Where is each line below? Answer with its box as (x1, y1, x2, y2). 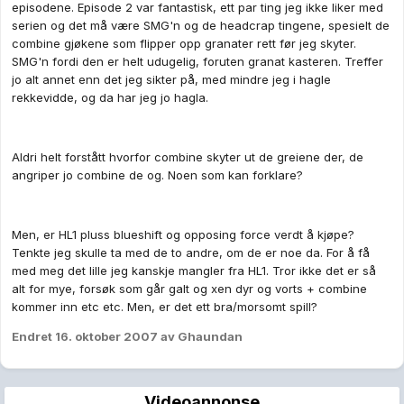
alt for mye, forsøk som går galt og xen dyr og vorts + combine (12, 281, 367, 297)
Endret (12, 329, 55, 344)
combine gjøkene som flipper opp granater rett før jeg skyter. (12, 36, 356, 51)
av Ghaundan (158, 329, 243, 344)
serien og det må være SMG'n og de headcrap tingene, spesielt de (12, 18, 390, 33)
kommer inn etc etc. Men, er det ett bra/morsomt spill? (12, 299, 317, 315)
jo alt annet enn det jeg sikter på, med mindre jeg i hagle (12, 72, 331, 87)
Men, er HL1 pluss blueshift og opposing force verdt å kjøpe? (12, 227, 354, 243)
